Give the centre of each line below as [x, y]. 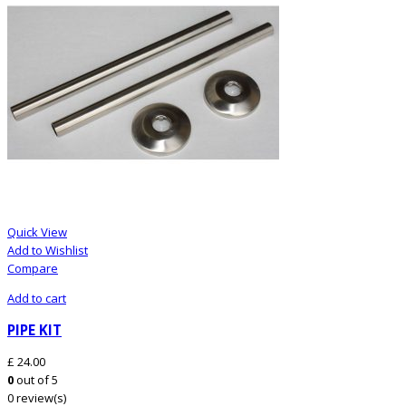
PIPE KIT [34, 330]
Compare [33, 268]
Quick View [37, 232]
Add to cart [37, 298]
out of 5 [36, 380]
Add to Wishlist [48, 250]
